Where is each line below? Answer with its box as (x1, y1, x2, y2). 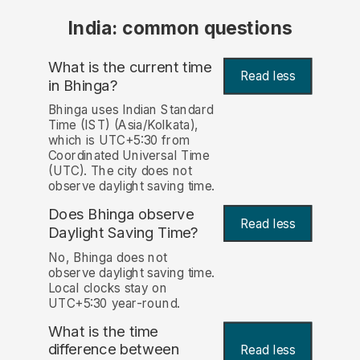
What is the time (47, 321, 158, 341)
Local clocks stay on (47, 280, 168, 296)
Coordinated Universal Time (47, 148, 210, 164)
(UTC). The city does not (47, 163, 192, 179)
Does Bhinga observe (47, 205, 194, 224)
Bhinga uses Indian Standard (47, 102, 214, 118)
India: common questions (67, 17, 292, 40)
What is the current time (47, 57, 212, 76)
